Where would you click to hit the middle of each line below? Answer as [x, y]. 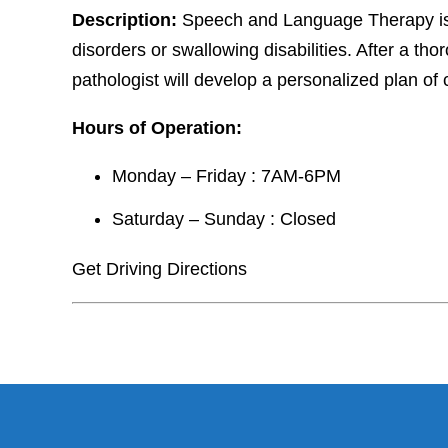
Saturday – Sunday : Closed [224, 218]
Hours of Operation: [157, 128]
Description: [124, 20]
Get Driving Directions [159, 268]
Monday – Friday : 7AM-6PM [226, 176]
